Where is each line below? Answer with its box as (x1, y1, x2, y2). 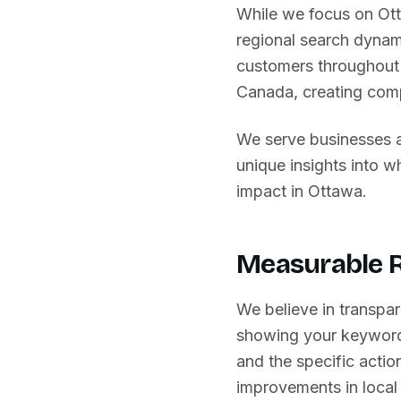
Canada (236, 82, 294, 101)
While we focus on (236, 4, 378, 23)
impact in (236, 182, 308, 200)
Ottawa (308, 182, 363, 200)
